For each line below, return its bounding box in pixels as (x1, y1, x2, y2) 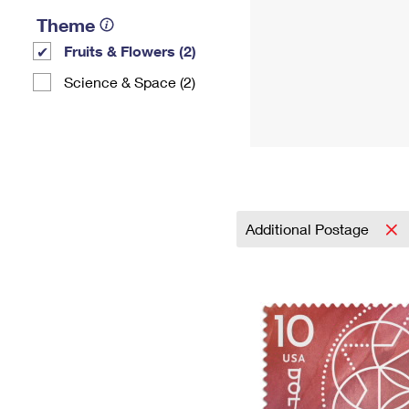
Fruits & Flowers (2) (64, 42, 196, 59)
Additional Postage (246, 220, 372, 237)
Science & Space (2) (64, 73, 195, 90)
